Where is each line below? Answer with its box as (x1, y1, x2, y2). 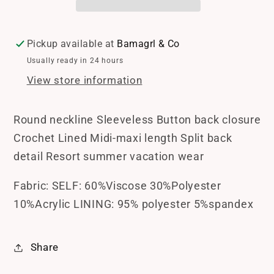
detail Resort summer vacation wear (13, 149, 204, 163)
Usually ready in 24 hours (26, 56, 124, 65)
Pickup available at (26, 38, 117, 50)
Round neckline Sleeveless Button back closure (13, 113, 261, 126)
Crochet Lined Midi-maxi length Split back (13, 131, 232, 144)
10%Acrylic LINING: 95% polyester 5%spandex (13, 197, 254, 210)
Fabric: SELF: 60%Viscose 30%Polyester (13, 179, 221, 192)
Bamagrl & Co (117, 38, 180, 50)
